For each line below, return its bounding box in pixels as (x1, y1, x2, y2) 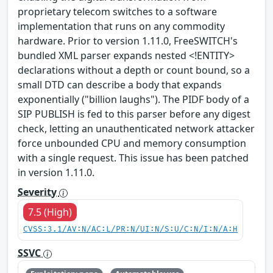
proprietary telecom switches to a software (18, 4, 217, 18)
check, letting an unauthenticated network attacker (18, 121, 255, 135)
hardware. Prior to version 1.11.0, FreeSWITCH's (18, 34, 238, 48)
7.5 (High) (28, 205, 72, 219)
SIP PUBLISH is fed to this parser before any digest (18, 107, 250, 121)
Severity (18, 185, 59, 199)
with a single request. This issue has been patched (18, 151, 249, 165)
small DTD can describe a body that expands (18, 77, 222, 91)
